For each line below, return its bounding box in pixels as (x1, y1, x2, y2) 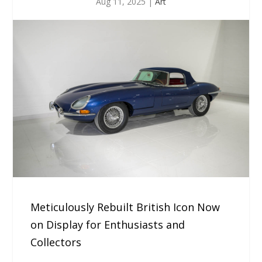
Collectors (30, 235, 82, 249)
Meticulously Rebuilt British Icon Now (30, 199, 220, 214)
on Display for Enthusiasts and (30, 217, 185, 232)
